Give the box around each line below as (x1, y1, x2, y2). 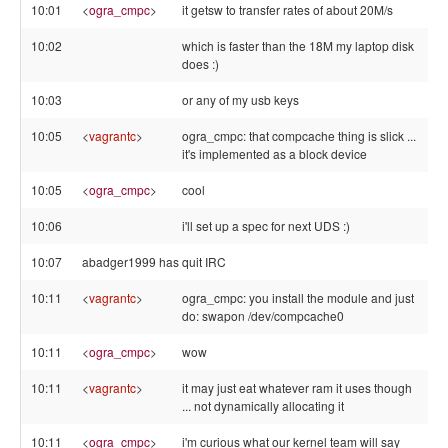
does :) (182, 55, 219, 72)
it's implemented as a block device (182, 145, 367, 162)
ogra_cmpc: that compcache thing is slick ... (182, 127, 416, 144)
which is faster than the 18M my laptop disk (182, 37, 414, 54)
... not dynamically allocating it (182, 397, 344, 414)
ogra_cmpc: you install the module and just (182, 289, 414, 306)
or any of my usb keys (182, 91, 299, 108)
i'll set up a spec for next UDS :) (182, 217, 350, 234)
